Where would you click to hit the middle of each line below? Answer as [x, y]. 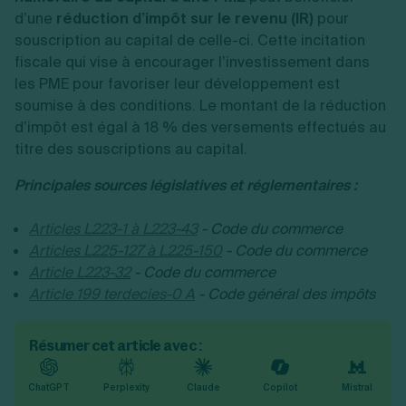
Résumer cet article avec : [115, 345]
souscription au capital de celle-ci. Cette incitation [190, 40]
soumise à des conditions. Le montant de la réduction [200, 106]
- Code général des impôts [287, 294]
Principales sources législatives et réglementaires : [186, 185]
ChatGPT [49, 387]
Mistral [357, 387]
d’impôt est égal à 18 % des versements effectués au [200, 127]
